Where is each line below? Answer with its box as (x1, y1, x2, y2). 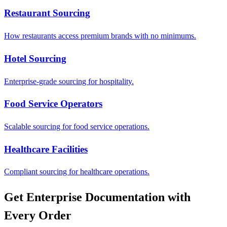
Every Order (4, 209, 71, 222)
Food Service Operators (4, 98, 102, 109)
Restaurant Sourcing (4, 8, 90, 19)
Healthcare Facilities (4, 143, 88, 155)
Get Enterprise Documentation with (4, 191, 191, 204)
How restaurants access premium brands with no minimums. (4, 31, 196, 41)
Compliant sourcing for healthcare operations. (4, 167, 149, 176)
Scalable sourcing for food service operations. (4, 122, 149, 131)
